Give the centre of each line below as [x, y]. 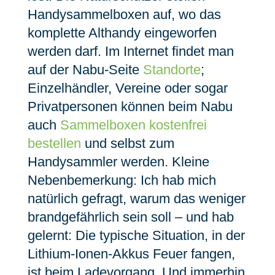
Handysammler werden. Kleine [118, 162]
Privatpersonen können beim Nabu [130, 107]
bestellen [54, 143]
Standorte [172, 70]
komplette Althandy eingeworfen [122, 33]
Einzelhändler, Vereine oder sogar [127, 88]
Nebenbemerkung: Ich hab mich [122, 180]
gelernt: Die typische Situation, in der [136, 235]
